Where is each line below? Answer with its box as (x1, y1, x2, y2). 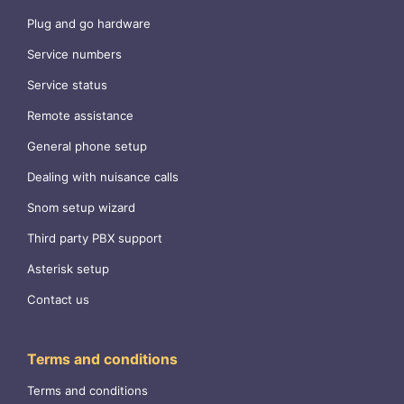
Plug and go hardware (27, 16, 151, 32)
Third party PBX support (27, 231, 162, 246)
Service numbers (27, 47, 122, 62)
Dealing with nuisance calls (27, 170, 179, 185)
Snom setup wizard (27, 200, 135, 216)
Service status (27, 78, 107, 93)
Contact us (27, 292, 89, 308)
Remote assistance (27, 108, 133, 124)
